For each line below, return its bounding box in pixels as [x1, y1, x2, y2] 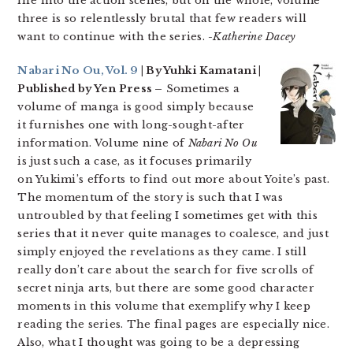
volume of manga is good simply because [17, 100, 255, 113]
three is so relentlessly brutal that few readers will [17, 12, 307, 25]
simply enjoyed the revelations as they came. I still [17, 245, 307, 258]
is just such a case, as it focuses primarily [17, 154, 251, 168]
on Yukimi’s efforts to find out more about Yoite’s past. [17, 173, 329, 186]
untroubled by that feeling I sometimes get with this [17, 209, 318, 222]
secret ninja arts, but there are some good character [17, 281, 314, 295]
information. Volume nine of [17, 136, 188, 150]
